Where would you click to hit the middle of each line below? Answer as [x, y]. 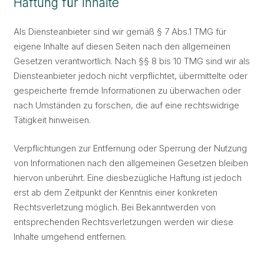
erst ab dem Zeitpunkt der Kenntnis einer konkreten [115, 192]
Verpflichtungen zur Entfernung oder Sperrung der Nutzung [130, 148]
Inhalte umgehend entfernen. [70, 236]
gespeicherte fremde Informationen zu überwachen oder [127, 90]
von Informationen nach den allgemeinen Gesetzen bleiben [131, 163]
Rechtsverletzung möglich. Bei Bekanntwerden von [114, 207]
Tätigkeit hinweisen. [52, 120]
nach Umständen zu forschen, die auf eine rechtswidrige [126, 105]
